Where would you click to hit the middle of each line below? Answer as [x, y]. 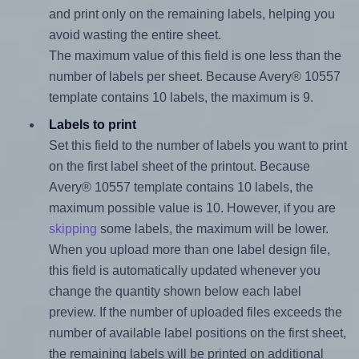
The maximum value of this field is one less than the [195, 55]
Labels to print [92, 124]
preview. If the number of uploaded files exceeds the [195, 312]
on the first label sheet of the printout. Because [179, 166]
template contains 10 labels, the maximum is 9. [181, 97]
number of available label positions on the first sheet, [197, 333]
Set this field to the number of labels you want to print [198, 145]
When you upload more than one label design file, [189, 249]
